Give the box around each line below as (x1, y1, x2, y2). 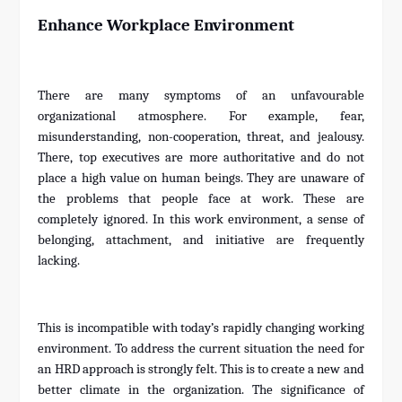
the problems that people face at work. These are (38, 191, 364, 207)
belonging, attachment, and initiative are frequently (38, 232, 364, 249)
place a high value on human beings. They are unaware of (38, 170, 364, 187)
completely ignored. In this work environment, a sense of (38, 212, 364, 228)
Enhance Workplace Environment (38, 15, 295, 36)
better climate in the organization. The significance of (38, 382, 364, 398)
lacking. (38, 253, 81, 269)
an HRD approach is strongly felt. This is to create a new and (38, 362, 364, 378)
